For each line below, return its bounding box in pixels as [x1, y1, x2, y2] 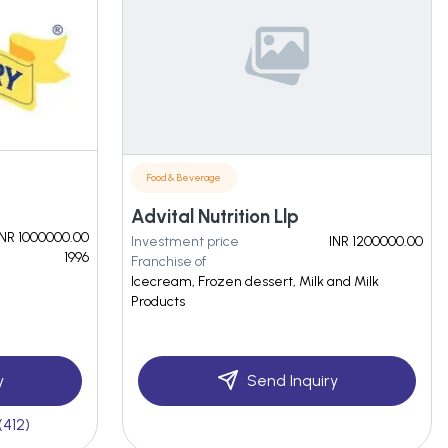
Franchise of [131, 253, 206, 270]
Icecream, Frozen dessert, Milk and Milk [131, 273, 379, 290]
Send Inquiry [246, 371, 338, 390]
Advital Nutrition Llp [131, 205, 299, 228]
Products [131, 293, 185, 310]
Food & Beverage [147, 171, 221, 184]
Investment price [131, 233, 239, 250]
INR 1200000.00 [329, 233, 423, 250]
